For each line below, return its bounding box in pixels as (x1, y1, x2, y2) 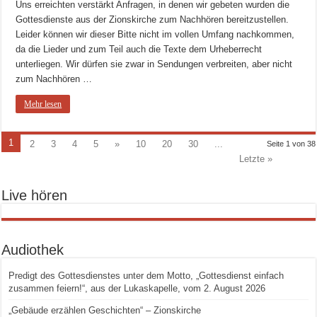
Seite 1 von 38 (266, 139, 316, 149)
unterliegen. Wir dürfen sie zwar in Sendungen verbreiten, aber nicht (16, 59, 293, 70)
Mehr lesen (24, 99, 62, 110)
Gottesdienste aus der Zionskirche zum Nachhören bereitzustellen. (16, 14, 289, 25)
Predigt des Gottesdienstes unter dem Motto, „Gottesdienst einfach (8, 270, 284, 282)
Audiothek (1, 242, 64, 258)
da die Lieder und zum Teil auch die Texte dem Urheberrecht (16, 44, 263, 55)
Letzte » (239, 154, 273, 165)
